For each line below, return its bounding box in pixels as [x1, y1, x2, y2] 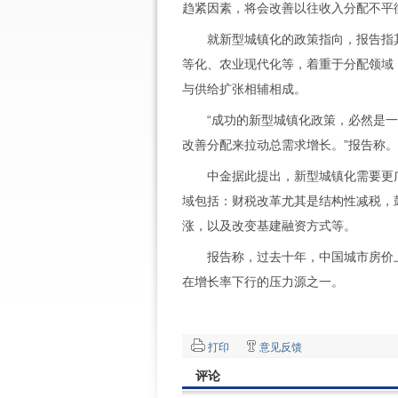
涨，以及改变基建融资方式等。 [182, 219, 356, 233]
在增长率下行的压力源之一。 [182, 275, 344, 289]
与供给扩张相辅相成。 [182, 82, 306, 96]
